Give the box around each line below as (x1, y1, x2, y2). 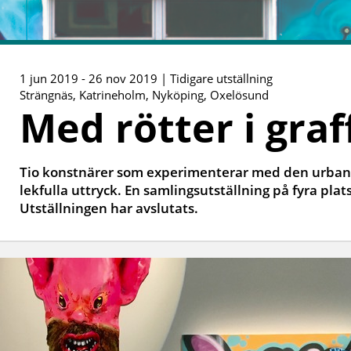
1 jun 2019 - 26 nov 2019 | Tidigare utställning (20, 70, 273, 86)
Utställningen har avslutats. (20, 198, 198, 217)
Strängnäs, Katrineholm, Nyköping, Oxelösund (20, 86, 269, 103)
